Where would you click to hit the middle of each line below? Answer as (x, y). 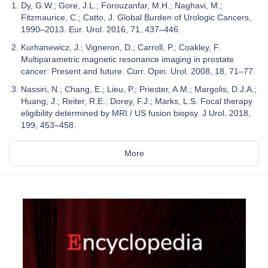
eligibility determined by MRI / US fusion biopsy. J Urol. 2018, (136, 113)
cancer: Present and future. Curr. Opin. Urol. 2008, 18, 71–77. (138, 71)
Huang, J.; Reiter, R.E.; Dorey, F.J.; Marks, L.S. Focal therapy (137, 101)
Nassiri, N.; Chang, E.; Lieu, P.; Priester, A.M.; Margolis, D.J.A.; (139, 89)
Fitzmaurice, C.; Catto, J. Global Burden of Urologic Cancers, (136, 18)
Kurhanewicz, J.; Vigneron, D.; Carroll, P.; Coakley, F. (121, 48)
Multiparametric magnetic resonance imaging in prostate (127, 60)
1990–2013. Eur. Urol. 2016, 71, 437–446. (101, 30)
